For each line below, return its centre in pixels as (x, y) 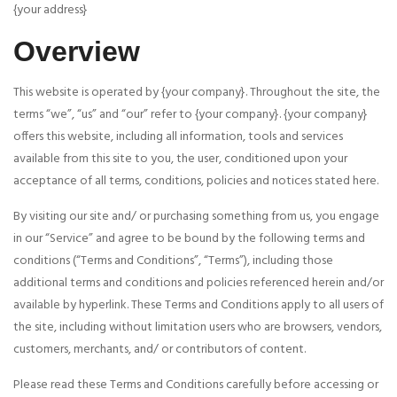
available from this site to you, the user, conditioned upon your (180, 160)
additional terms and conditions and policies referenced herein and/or (198, 284)
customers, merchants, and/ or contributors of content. (160, 350)
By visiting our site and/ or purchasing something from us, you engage (196, 217)
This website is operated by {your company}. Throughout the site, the (197, 93)
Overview (77, 52)
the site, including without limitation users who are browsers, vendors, (198, 328)
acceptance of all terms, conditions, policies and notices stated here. (196, 182)
